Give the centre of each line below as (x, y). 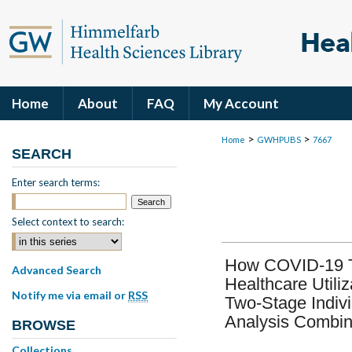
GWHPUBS (279, 139)
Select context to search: (68, 222)
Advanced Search (57, 270)
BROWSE (44, 325)
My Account (241, 103)
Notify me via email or (70, 295)
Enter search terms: (56, 182)
